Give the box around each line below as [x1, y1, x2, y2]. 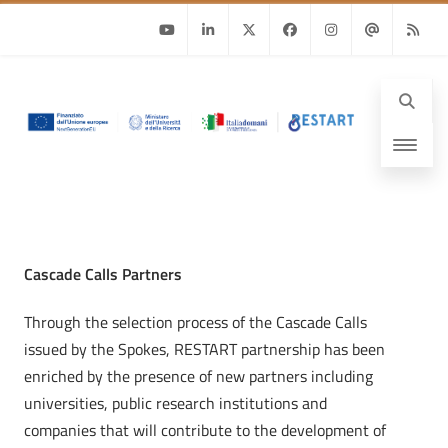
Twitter [229, 70, 271, 91]
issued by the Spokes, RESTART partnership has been [24, 337, 385, 361]
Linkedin [188, 70, 238, 91]
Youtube [147, 70, 194, 91]
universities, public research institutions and [24, 391, 327, 415]
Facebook [270, 70, 325, 91]
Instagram [311, 70, 372, 91]
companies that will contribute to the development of [24, 418, 386, 442]
